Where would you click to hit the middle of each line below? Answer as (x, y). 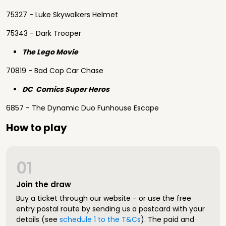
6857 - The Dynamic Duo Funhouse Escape (82, 108)
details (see (38, 219)
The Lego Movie (51, 52)
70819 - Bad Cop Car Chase (55, 71)
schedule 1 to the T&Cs (100, 219)
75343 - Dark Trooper (44, 33)
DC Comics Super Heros (67, 89)
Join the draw (44, 184)
